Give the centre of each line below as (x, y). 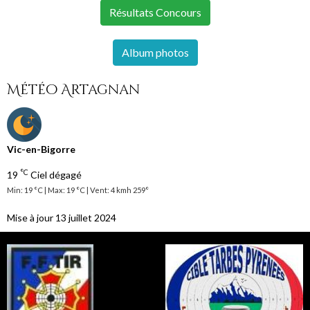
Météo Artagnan (73, 90)
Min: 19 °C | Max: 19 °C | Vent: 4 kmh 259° (78, 190)
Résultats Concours (155, 12)
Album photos (155, 53)
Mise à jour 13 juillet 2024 (62, 218)
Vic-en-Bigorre (41, 149)
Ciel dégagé (55, 175)
